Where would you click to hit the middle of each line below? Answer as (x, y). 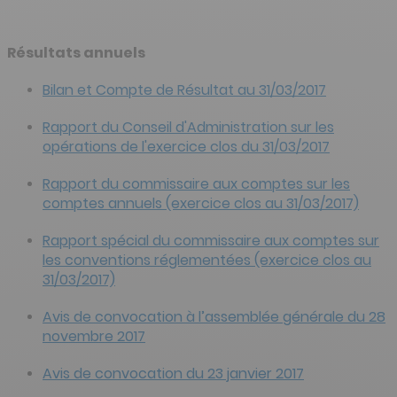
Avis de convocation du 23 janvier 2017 (173, 373)
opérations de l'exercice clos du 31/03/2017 (186, 146)
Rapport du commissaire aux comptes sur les (196, 183)
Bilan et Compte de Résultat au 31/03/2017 (184, 90)
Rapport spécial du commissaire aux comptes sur (211, 240)
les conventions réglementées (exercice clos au (207, 260)
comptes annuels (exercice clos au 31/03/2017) (201, 203)
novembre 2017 (94, 336)
